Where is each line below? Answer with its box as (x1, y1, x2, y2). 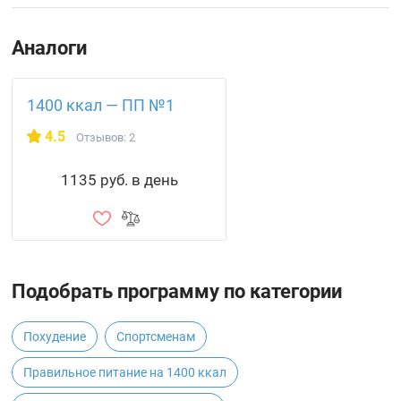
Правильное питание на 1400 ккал (23, 365, 227, 380)
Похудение (23, 329, 87, 344)
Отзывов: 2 (76, 131, 136, 144)
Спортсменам (116, 329, 196, 344)
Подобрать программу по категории (12, 280, 343, 303)
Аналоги (12, 37, 88, 59)
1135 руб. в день (60, 171, 178, 189)
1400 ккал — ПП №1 (27, 96, 175, 115)
